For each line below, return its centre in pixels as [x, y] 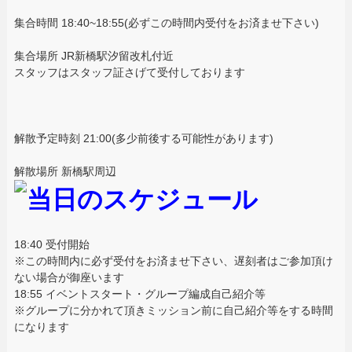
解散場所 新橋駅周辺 [65, 171]
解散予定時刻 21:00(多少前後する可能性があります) [143, 138]
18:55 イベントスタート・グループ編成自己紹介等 [139, 293]
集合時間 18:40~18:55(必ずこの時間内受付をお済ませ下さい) [166, 22]
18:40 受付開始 [51, 244]
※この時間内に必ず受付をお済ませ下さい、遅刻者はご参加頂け [173, 260]
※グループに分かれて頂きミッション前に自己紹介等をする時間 [173, 310]
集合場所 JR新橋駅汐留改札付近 [99, 55]
